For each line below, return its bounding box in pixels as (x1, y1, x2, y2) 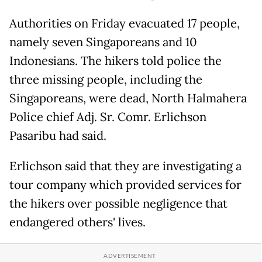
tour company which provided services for (9, 177, 242, 192)
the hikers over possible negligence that (9, 196, 227, 211)
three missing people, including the (9, 72, 202, 87)
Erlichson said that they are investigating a (9, 158, 242, 174)
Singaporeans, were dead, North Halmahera (9, 91, 247, 106)
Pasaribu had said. (9, 128, 106, 143)
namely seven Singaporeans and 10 (9, 35, 197, 50)
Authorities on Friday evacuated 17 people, (9, 16, 240, 31)
